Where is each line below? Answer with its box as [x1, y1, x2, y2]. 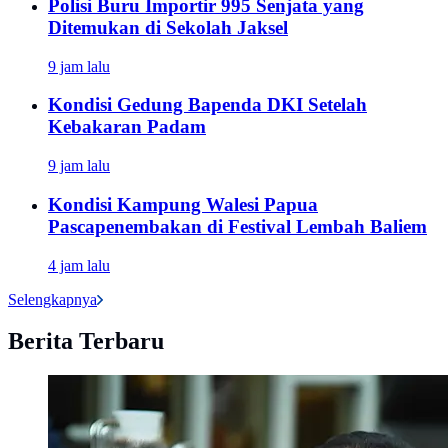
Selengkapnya [8, 290, 97, 308]
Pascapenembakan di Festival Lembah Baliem [48, 215, 427, 237]
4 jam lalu [48, 256, 110, 274]
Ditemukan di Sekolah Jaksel [48, 16, 288, 38]
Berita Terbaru [8, 328, 164, 355]
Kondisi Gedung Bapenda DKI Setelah [48, 94, 367, 116]
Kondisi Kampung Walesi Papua [48, 193, 318, 215]
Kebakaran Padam [48, 116, 206, 138]
